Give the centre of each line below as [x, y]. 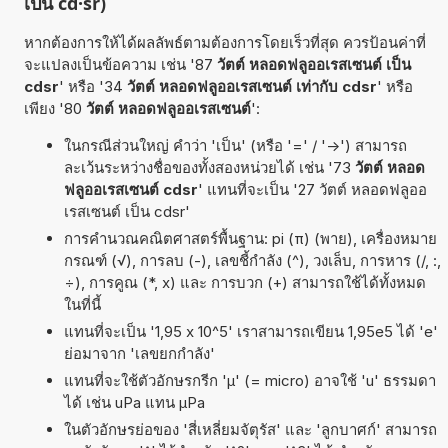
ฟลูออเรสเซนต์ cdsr [130, 189]
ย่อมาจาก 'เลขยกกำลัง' [139, 353]
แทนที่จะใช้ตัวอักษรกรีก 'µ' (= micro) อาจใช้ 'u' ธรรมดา [249, 380]
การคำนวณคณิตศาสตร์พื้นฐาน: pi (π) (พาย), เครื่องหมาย [250, 238]
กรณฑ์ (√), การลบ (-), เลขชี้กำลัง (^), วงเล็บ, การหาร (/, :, [252, 260]
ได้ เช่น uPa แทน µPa [134, 402]
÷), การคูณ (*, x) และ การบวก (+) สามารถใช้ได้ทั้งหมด [244, 282]
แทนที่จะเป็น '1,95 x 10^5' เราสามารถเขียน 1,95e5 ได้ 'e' [250, 331]
